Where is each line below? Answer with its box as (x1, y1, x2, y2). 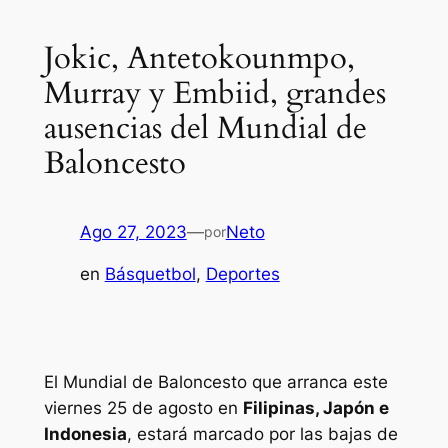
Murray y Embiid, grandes (43, 72, 386, 115)
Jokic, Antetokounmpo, (43, 37, 355, 80)
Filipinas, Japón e (242, 398, 389, 419)
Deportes (205, 264, 280, 285)
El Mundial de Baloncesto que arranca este (43, 372, 388, 393)
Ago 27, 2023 (79, 221, 187, 242)
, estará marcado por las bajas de (126, 424, 398, 445)
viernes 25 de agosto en (43, 398, 243, 419)
